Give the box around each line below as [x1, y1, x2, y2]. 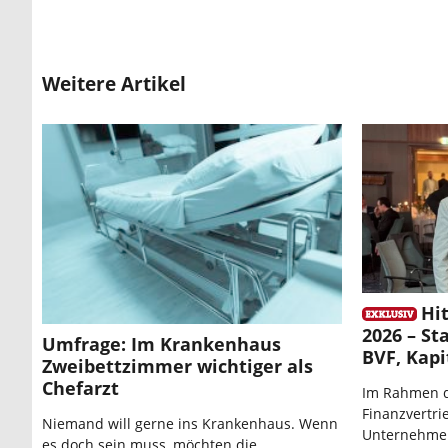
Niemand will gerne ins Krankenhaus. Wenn [42, 413, 338, 433]
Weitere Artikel [42, 70, 186, 98]
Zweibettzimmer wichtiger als [42, 353, 313, 378]
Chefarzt [42, 375, 119, 400]
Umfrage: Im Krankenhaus [42, 331, 281, 356]
